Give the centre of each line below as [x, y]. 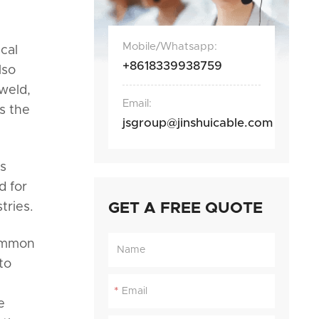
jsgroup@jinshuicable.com [198, 122]
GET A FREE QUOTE [185, 208]
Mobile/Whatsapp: [170, 46]
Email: [137, 103]
